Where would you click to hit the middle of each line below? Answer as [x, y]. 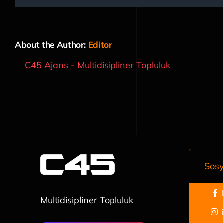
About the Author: [52, 45]
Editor [100, 45]
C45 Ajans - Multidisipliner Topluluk [98, 65]
